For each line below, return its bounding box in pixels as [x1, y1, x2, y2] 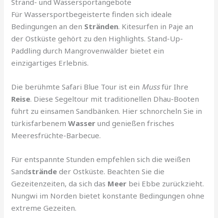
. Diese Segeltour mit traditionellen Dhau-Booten [30, 93, 200, 104]
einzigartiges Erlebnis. [11, 57, 89, 68]
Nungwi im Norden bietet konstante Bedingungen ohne [11, 190, 205, 200]
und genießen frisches [95, 118, 175, 128]
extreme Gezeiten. [11, 202, 77, 213]
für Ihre [160, 81, 189, 91]
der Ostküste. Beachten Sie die [57, 166, 165, 176]
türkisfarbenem [11, 118, 69, 128]
